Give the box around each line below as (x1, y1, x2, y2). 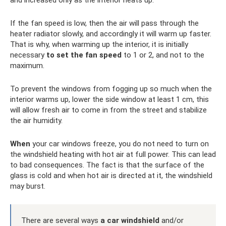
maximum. (10, 61, 44, 71)
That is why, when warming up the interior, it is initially (10, 40, 188, 49)
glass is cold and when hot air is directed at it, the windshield (10, 171, 212, 181)
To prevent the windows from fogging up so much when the (10, 84, 212, 94)
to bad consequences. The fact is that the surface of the (10, 160, 204, 170)
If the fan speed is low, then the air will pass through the (10, 19, 199, 28)
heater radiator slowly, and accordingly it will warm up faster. (10, 29, 211, 39)
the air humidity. (10, 116, 63, 126)
